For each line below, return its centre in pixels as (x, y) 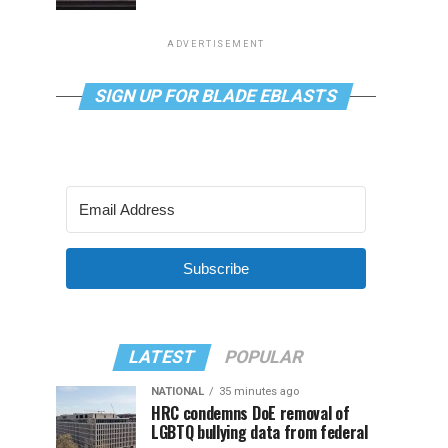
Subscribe (216, 268)
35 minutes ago (259, 391)
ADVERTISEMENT (216, 44)
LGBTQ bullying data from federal (259, 432)
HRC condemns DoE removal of (250, 413)
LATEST (162, 357)
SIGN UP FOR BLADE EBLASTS (216, 96)
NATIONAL (177, 391)
